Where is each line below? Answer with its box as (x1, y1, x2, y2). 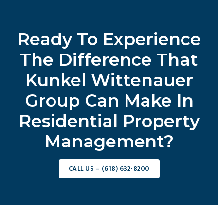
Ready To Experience (17, 28, 201, 50)
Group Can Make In (24, 90, 194, 111)
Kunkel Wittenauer (25, 69, 193, 91)
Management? (44, 130, 174, 152)
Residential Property (18, 110, 200, 131)
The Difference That (20, 49, 198, 70)
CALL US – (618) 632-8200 (68, 163, 150, 174)
